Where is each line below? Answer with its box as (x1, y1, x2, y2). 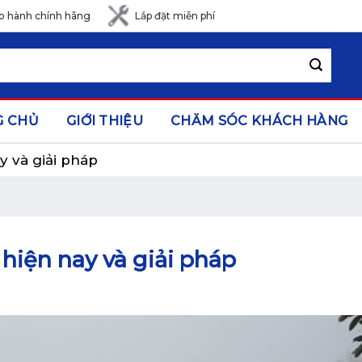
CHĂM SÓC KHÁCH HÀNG (170, 113, 348, 128)
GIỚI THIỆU (65, 113, 144, 128)
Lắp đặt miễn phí (135, 9, 216, 22)
